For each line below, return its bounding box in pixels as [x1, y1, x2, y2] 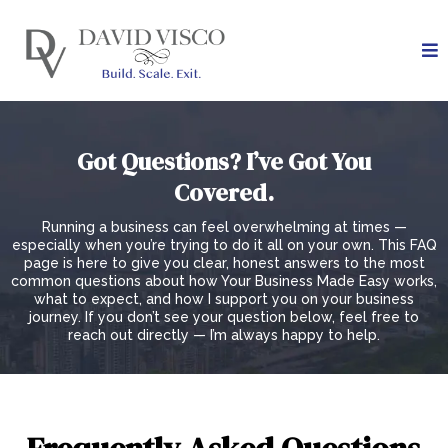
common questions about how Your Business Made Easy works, [11, 273, 437, 290]
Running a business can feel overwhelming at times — [41, 219, 407, 236]
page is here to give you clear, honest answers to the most [23, 255, 425, 272]
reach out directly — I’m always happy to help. [68, 327, 380, 344]
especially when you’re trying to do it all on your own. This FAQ [11, 237, 437, 254]
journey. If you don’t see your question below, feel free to [29, 309, 419, 326]
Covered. [174, 176, 274, 210]
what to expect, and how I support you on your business [34, 291, 414, 308]
